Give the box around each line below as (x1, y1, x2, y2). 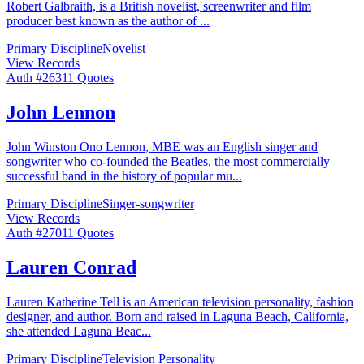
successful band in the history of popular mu (6, 169, 232, 184)
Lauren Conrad (6, 256, 136, 278)
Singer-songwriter (102, 197, 194, 211)
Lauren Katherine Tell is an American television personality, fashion (6, 294, 353, 309)
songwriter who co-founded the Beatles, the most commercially (6, 154, 330, 169)
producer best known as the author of (6, 14, 200, 28)
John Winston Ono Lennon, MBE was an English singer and (6, 140, 318, 154)
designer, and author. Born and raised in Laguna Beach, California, (6, 309, 349, 323)
